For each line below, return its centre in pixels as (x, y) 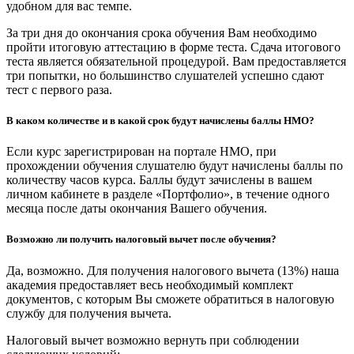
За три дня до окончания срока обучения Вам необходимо (162, 32)
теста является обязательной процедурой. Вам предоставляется (176, 61)
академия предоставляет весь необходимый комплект (150, 284)
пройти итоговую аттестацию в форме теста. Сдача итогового (173, 47)
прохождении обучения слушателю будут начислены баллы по (175, 166)
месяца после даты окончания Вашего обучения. (137, 209)
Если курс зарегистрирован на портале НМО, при (141, 152)
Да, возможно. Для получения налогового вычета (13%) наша (173, 270)
